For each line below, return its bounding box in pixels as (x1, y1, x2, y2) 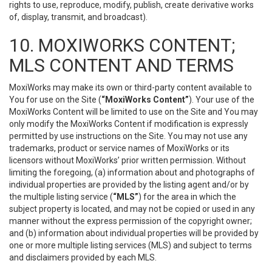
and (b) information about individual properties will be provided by (9, 228, 259, 238)
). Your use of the (189, 95, 254, 104)
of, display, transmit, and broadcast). (9, 12, 148, 22)
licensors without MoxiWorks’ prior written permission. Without (9, 155, 246, 165)
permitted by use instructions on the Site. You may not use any (9, 131, 248, 141)
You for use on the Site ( (9, 95, 101, 104)
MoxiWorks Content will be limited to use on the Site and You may (9, 107, 258, 117)
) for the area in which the (138, 192, 236, 202)
